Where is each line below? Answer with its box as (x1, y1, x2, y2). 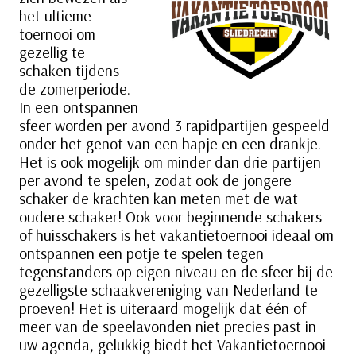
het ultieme (19, 6, 91, 26)
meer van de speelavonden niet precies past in (19, 316, 316, 337)
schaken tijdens (19, 60, 119, 81)
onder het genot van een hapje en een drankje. (19, 133, 321, 154)
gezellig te (19, 42, 85, 63)
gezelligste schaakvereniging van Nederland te (19, 280, 318, 300)
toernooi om (19, 24, 95, 44)
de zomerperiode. (19, 79, 130, 99)
